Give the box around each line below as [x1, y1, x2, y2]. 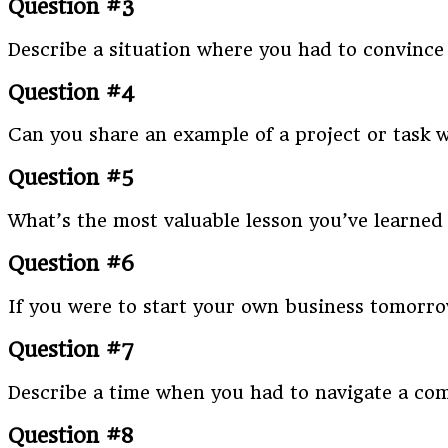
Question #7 [8, 336, 134, 362]
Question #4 [8, 79, 135, 105]
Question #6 [8, 251, 134, 277]
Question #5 [8, 165, 134, 191]
